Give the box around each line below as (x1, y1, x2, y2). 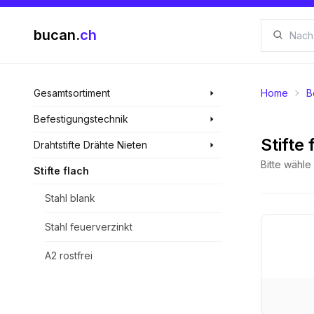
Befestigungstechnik (34, 113, 128, 125)
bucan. (34, 27, 80, 43)
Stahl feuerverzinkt (45, 221, 132, 233)
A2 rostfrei (45, 250, 93, 261)
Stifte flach (34, 165, 89, 177)
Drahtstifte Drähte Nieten (34, 139, 147, 151)
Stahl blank (45, 192, 95, 204)
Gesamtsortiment (34, 87, 110, 99)
